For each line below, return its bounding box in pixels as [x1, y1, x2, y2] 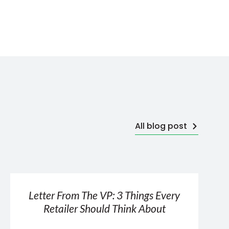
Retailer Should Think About [43, 201, 166, 215]
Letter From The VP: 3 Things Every [29, 188, 180, 201]
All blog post [135, 120, 187, 132]
